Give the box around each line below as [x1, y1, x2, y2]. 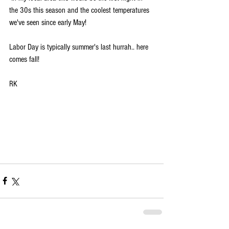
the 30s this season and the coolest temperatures [9, 5, 151, 15]
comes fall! [9, 54, 39, 64]
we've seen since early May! [9, 17, 88, 27]
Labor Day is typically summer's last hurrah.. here [9, 42, 150, 52]
